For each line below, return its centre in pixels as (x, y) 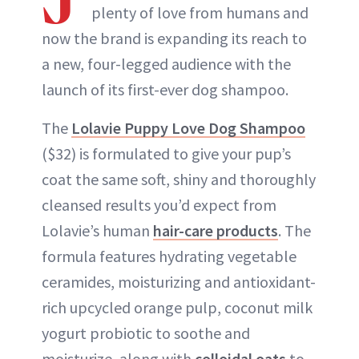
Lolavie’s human (97, 230)
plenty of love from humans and (200, 12)
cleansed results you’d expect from (159, 204)
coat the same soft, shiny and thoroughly (179, 179)
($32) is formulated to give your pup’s (166, 153)
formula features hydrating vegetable (169, 256)
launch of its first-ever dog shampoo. (165, 89)
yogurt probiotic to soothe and (146, 333)
